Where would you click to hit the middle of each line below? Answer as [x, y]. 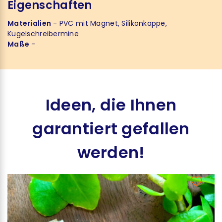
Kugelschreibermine [43, 34]
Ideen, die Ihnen [111, 105]
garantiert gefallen [111, 129]
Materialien [29, 23]
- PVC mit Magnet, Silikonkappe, [109, 23]
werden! [111, 152]
